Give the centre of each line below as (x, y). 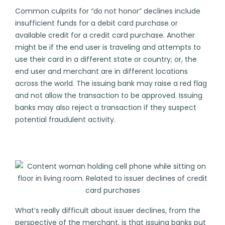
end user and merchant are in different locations (101, 72)
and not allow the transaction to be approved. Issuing (109, 96)
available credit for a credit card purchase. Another (105, 35)
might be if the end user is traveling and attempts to (108, 47)
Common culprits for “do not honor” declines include (108, 11)
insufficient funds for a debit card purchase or (96, 23)
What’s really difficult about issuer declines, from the (108, 210)
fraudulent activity (81, 120)
